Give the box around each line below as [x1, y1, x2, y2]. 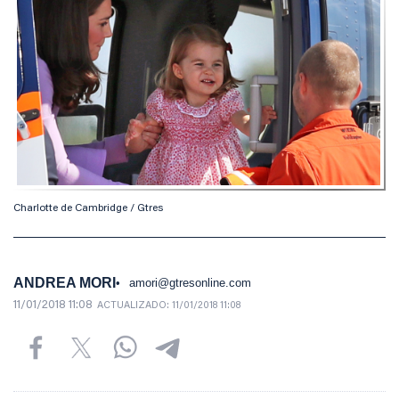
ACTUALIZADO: [97, 301, 172, 312]
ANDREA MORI [13, 275, 116, 291]
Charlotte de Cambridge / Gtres [13, 203, 163, 215]
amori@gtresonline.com [129, 276, 251, 290]
